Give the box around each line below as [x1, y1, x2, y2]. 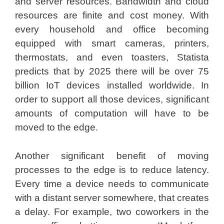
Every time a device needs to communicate [15, 178, 209, 189]
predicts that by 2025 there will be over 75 [15, 66, 209, 76]
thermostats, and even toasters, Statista [15, 52, 209, 62]
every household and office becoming [15, 24, 209, 34]
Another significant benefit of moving [15, 150, 209, 161]
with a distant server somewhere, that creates [15, 192, 209, 203]
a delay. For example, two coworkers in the [15, 206, 209, 217]
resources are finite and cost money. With [15, 10, 209, 20]
